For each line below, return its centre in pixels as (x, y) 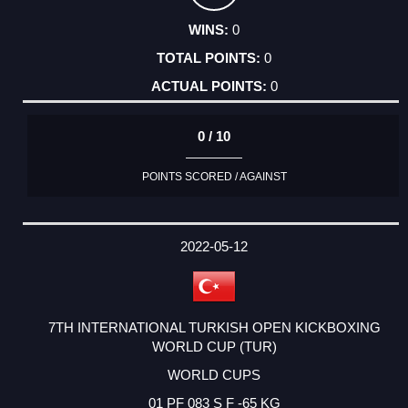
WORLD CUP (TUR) (214, 346)
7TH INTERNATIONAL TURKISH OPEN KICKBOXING (214, 327)
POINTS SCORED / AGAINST (214, 177)
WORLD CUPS (214, 374)
